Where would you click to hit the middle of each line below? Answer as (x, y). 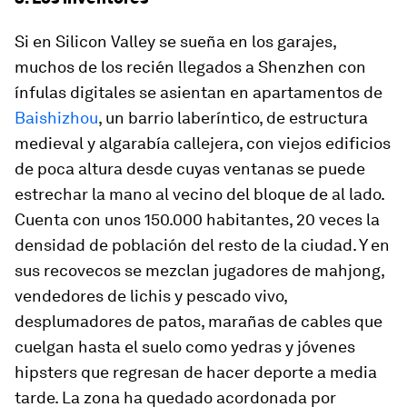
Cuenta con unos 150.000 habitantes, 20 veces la (197, 220)
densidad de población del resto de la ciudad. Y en (202, 245)
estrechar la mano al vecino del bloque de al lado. (199, 194)
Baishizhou (56, 118)
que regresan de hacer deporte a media (227, 372)
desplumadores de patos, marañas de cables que (199, 322)
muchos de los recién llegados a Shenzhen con (190, 67)
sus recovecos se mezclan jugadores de (164, 271)
